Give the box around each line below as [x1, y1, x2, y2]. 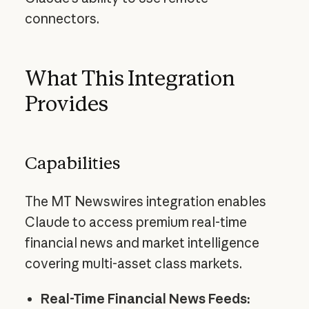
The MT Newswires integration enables [24, 193, 266, 210]
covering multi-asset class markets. [24, 255, 242, 272]
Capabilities [24, 152, 120, 173]
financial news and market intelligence [24, 235, 259, 252]
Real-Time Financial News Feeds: [40, 290, 250, 308]
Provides [24, 91, 108, 117]
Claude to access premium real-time [24, 214, 247, 231]
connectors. [24, 10, 99, 27]
